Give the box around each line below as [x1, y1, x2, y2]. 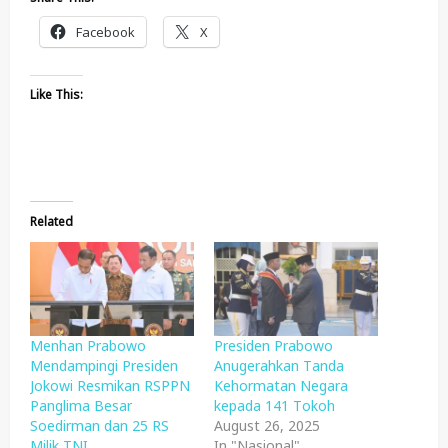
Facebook [76, 23, 135, 42]
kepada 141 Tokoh [214, 396, 335, 416]
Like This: [30, 86, 83, 104]
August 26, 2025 [214, 416, 320, 436]
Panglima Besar [30, 396, 132, 416]
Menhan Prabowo [30, 336, 146, 356]
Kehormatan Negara [214, 376, 348, 396]
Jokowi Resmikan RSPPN [30, 376, 190, 396]
